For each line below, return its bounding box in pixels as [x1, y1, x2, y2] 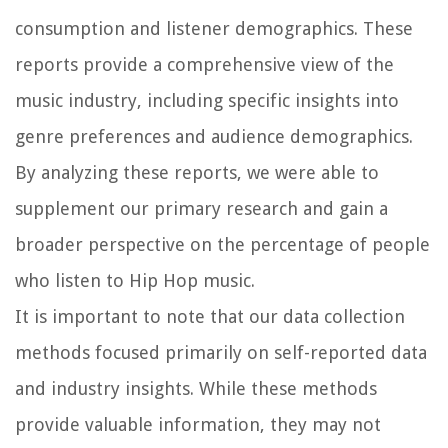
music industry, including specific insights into [15, 89, 399, 111]
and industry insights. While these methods [15, 377, 377, 399]
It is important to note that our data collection [15, 305, 405, 327]
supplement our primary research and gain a [15, 197, 388, 219]
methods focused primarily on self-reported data [15, 341, 427, 363]
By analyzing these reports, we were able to [15, 161, 379, 183]
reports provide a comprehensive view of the [15, 53, 394, 75]
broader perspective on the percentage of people [15, 233, 430, 255]
